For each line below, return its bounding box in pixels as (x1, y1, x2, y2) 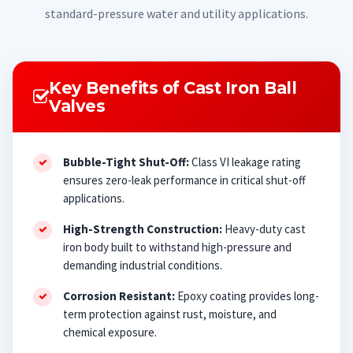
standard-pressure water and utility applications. (45, 5, 308, 21)
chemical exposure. (63, 324, 157, 340)
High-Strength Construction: (63, 221, 222, 236)
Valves (49, 95, 105, 116)
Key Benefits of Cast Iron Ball (49, 77, 296, 98)
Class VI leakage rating (189, 154, 301, 169)
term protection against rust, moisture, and (63, 306, 277, 321)
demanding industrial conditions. (63, 257, 222, 273)
